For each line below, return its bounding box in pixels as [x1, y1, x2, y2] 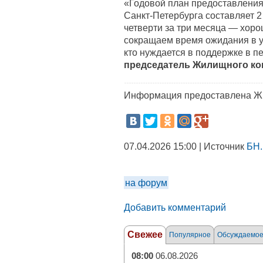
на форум [125, 177, 167, 188]
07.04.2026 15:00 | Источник [124, 141, 247, 151]
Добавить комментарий [124, 202, 226, 213]
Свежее [127, 230, 163, 240]
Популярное [169, 231, 211, 239]
